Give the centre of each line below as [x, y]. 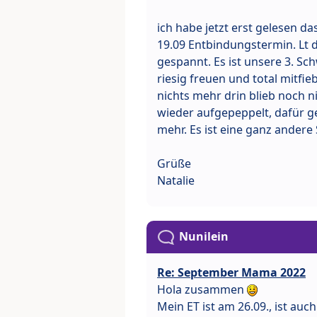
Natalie [176, 180]
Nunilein [204, 236]
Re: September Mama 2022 [231, 272]
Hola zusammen [202, 289]
